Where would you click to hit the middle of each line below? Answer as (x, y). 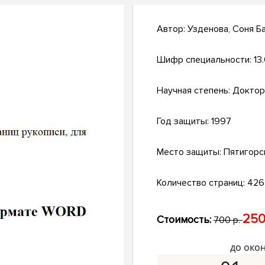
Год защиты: (184, 122)
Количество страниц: (202, 183)
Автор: (172, 29)
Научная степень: (195, 91)
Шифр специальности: (205, 60)
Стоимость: (184, 220)
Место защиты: (190, 152)
